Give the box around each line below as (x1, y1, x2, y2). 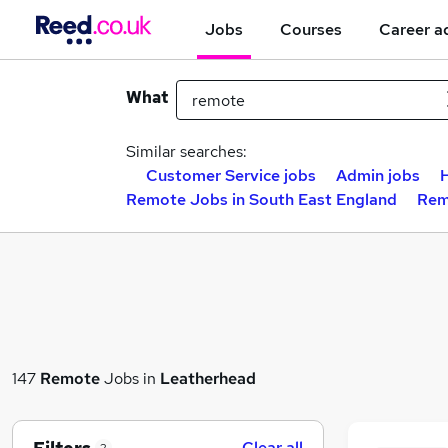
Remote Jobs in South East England (126, 189, 397, 210)
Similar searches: (126, 141, 247, 162)
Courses (280, 18, 342, 40)
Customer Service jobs (146, 165, 316, 186)
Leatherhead (160, 367, 256, 389)
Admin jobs (336, 165, 420, 186)
